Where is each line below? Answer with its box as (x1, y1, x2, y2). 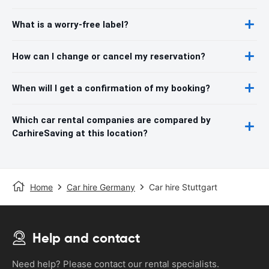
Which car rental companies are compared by (12, 114, 211, 125)
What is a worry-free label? (12, 19, 128, 30)
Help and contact (32, 229, 140, 246)
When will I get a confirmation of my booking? (12, 82, 210, 94)
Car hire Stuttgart (149, 181, 217, 192)
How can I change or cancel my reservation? (12, 50, 205, 62)
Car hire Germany (67, 181, 135, 192)
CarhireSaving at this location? (12, 127, 148, 139)
